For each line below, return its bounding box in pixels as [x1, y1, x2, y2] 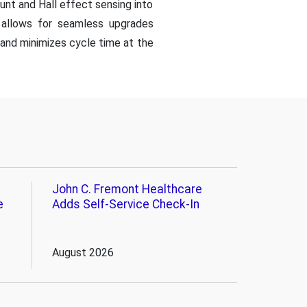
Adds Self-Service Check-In [51, 197, 199, 211]
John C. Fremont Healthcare [51, 182, 202, 196]
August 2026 [51, 245, 114, 259]
